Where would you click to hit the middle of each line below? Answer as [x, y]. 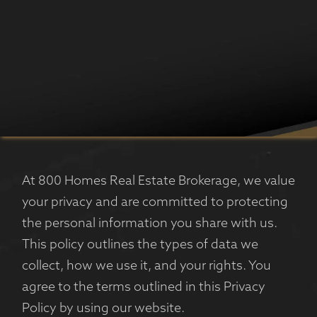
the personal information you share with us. [149, 224]
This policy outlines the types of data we [140, 245]
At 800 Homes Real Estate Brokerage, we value [158, 181]
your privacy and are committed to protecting [155, 203]
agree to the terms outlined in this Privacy [143, 288]
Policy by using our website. [103, 309]
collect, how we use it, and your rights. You [146, 266]
